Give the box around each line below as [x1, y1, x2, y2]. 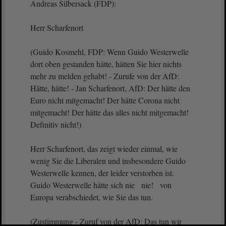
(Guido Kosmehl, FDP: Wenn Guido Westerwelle [30, 46, 189, 57]
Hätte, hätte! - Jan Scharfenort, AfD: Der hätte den [30, 83, 190, 93]
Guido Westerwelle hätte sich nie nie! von [30, 180, 172, 190]
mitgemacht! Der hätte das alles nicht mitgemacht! [30, 107, 189, 118]
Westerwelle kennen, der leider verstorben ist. [30, 167, 174, 178]
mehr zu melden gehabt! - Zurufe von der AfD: [30, 71, 179, 81]
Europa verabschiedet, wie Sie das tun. [30, 192, 155, 202]
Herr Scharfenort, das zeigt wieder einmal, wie [30, 143, 178, 154]
